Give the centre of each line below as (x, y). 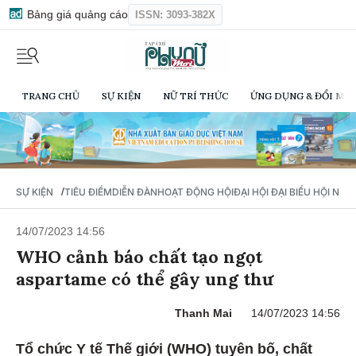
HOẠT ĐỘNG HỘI (195, 195)
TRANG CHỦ (50, 96)
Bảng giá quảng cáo (76, 14)
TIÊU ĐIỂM (88, 195)
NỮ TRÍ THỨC (195, 96)
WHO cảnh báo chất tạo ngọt (139, 259)
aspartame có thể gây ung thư (145, 282)
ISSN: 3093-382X (175, 15)
